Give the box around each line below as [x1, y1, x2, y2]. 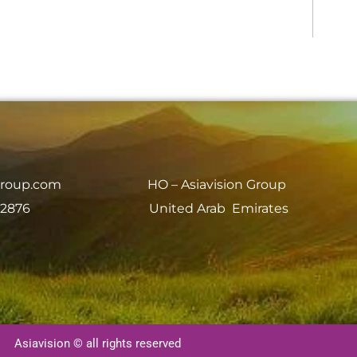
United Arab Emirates [148, 200, 288, 216]
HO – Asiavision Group [147, 176, 290, 192]
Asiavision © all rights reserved [14, 335, 181, 351]
